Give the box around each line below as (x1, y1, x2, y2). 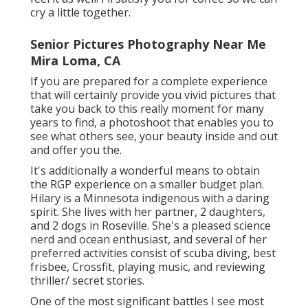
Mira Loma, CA (30, 52, 120, 69)
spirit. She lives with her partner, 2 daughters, (30, 204, 265, 220)
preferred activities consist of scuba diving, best (30, 245, 276, 261)
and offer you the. (30, 142, 122, 158)
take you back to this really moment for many (30, 101, 264, 117)
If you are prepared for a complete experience (30, 74, 267, 89)
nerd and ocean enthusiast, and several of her (30, 232, 267, 247)
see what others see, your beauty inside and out (30, 129, 278, 144)
